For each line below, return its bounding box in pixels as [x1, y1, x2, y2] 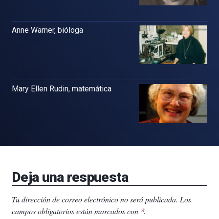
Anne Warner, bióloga [12, 25, 83, 35]
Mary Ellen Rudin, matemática [12, 84, 111, 94]
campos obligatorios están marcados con [12, 205, 140, 216]
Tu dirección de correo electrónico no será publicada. [12, 194, 178, 204]
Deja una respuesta [12, 169, 129, 185]
